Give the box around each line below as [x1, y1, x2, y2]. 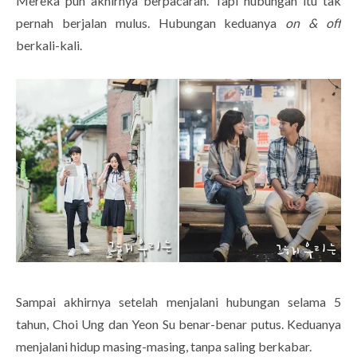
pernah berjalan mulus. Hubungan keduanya [16, 15, 286, 31]
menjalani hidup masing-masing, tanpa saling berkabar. [16, 338, 314, 354]
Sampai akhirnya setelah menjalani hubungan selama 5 [16, 293, 341, 309]
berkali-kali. [16, 37, 84, 53]
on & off [285, 15, 342, 31]
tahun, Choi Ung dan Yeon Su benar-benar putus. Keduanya [16, 316, 341, 331]
